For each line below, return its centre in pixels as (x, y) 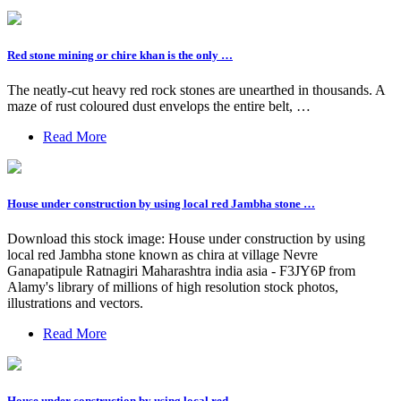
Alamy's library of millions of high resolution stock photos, (173, 287)
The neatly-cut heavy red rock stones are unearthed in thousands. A (196, 90)
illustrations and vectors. (75, 303)
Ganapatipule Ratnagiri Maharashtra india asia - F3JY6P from (181, 271)
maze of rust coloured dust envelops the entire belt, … (159, 106)
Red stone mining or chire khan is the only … (120, 55)
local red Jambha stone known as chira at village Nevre (162, 255)
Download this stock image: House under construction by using (186, 239)
